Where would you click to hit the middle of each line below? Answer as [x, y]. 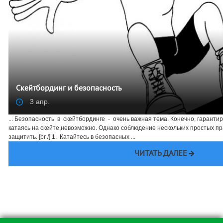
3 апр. [39, 102]
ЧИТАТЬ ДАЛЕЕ [161, 154]
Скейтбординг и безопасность [69, 89]
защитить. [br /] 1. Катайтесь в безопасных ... [72, 137]
